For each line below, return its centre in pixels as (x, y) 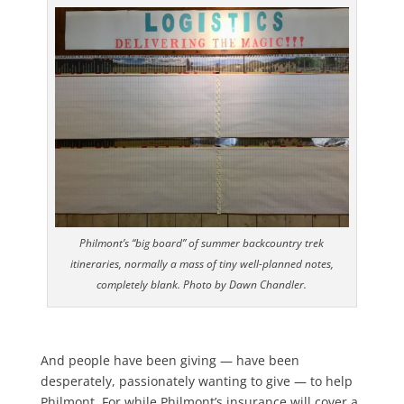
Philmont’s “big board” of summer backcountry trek (202, 243)
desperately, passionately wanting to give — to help (196, 381)
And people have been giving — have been (170, 360)
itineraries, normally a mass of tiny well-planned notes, (202, 263)
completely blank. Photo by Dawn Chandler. (202, 284)
